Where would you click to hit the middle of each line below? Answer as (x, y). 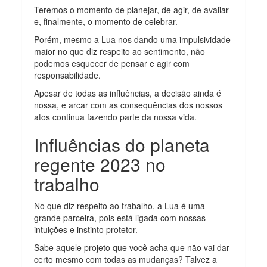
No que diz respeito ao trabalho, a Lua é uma (120, 205)
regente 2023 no (100, 164)
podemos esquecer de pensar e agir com (112, 63)
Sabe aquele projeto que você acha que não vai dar (132, 247)
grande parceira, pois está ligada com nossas (120, 217)
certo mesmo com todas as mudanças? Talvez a (126, 259)
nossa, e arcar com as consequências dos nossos (128, 105)
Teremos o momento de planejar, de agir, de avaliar (132, 9)
